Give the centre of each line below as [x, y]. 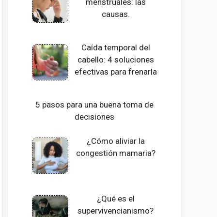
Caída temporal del [116, 47]
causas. [116, 14]
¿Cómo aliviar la [116, 141]
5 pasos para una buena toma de [94, 104]
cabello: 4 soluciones [116, 59]
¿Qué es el [116, 198]
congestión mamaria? [116, 153]
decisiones [94, 116]
